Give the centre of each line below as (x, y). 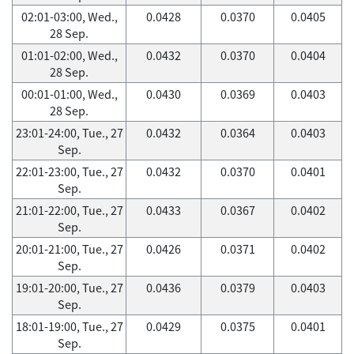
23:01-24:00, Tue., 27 (69, 133)
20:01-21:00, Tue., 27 (69, 249)
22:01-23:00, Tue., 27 (69, 171)
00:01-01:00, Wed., (69, 94)
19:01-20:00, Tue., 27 (69, 288)
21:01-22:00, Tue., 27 (69, 210)
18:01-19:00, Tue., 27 (69, 326)
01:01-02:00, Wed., (69, 55)
